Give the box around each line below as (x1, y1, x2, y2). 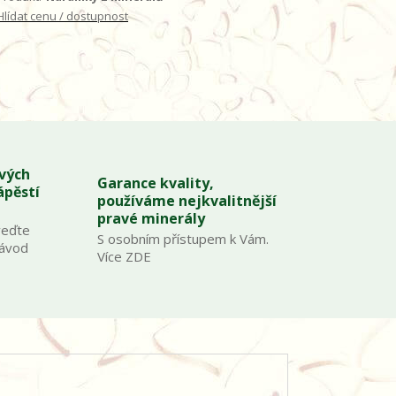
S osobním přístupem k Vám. (96, 230, 269, 247)
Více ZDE (96, 247, 151, 265)
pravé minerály (96, 209, 205, 228)
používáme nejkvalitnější (96, 191, 277, 210)
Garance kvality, (96, 173, 214, 193)
